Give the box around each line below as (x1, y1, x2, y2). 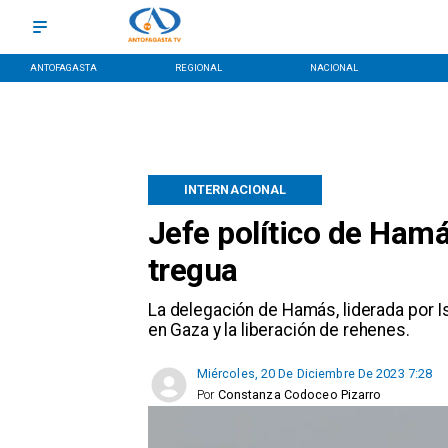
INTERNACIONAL (183, 182, 287, 198)
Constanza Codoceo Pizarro (217, 387, 382, 403)
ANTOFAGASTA (29, 61, 98, 73)
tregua (147, 251, 238, 289)
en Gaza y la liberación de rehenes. (147, 320, 410, 341)
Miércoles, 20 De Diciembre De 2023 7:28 (196, 366, 433, 382)
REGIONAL (175, 61, 223, 73)
